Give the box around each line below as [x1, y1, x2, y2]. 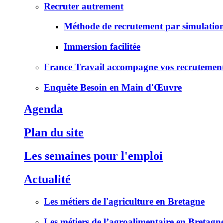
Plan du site [24, 126, 84, 139]
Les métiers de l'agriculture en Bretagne [44, 196, 205, 207]
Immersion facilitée [64, 41, 140, 52]
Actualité [24, 173, 71, 186]
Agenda [24, 103, 63, 116]
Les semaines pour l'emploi [24, 149, 163, 163]
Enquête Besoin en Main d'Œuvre [44, 82, 182, 93]
